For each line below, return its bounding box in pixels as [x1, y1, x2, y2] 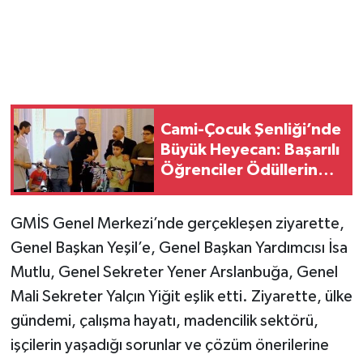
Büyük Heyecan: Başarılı [160, 141, 340, 158]
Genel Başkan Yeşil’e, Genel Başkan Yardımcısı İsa [10, 240, 348, 257]
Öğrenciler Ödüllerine [160, 161, 327, 178]
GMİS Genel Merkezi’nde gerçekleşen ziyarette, [10, 216, 344, 233]
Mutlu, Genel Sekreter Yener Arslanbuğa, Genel [10, 264, 338, 281]
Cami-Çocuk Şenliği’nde [160, 121, 341, 138]
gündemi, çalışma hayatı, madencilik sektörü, [10, 313, 318, 330]
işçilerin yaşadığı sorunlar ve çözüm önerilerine [10, 337, 329, 354]
